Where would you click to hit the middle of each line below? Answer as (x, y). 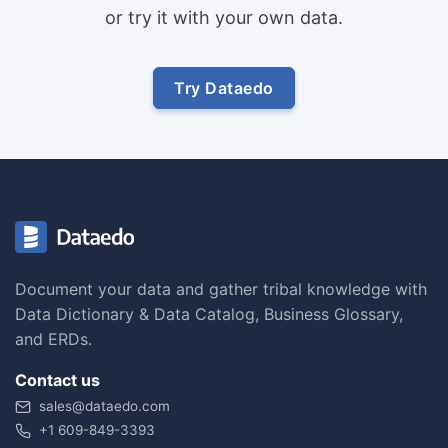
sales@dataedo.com (104, 405)
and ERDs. (53, 338)
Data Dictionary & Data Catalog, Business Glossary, (209, 313)
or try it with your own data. (224, 17)
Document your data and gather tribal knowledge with (221, 288)
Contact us (57, 379)
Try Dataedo (224, 87)
